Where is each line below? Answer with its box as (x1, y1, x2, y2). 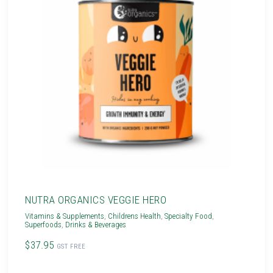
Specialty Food (165, 211, 213, 221)
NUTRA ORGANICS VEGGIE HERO (25, 193, 167, 206)
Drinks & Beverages (65, 219, 127, 229)
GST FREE (56, 242, 86, 250)
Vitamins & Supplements (25, 211, 105, 221)
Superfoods (25, 219, 62, 229)
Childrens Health (108, 211, 161, 221)
